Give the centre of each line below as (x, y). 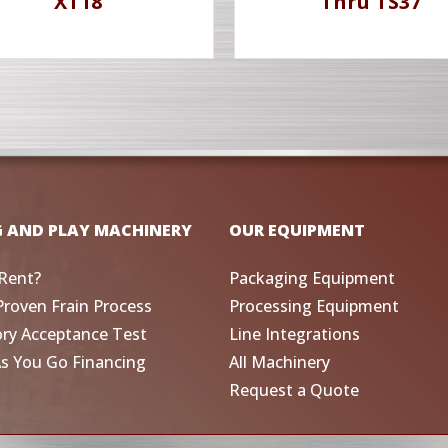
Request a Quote (294, 389)
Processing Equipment (314, 305)
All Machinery (279, 361)
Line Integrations (294, 333)
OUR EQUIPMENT (297, 229)
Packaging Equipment (312, 277)
